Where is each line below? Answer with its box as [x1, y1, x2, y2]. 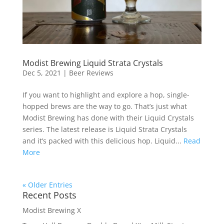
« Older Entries [22, 180, 72, 190]
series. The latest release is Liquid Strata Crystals [22, 124, 187, 134]
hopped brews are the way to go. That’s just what [22, 101, 187, 111]
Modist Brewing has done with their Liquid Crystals [22, 113, 194, 123]
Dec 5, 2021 [22, 68, 61, 78]
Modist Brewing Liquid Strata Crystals [22, 57, 163, 69]
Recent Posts [22, 189, 76, 201]
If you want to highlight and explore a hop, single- [22, 90, 189, 100]
